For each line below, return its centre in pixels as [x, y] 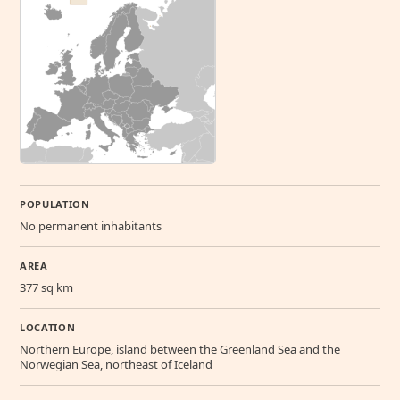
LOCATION [48, 327]
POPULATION [55, 204]
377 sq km [46, 287]
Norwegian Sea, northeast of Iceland [116, 364]
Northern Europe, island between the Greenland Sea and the [180, 349]
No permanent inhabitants [91, 225]
